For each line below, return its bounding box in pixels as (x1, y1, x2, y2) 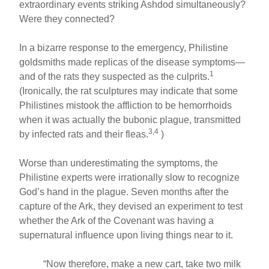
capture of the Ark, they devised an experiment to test (19, 201, 243, 211)
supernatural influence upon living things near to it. (19, 229, 234, 240)
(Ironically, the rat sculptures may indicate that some (19, 85, 238, 96)
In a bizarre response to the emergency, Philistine (19, 42, 229, 53)
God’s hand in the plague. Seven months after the (19, 186, 229, 197)
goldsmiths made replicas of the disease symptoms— (19, 56, 246, 67)
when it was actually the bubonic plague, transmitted (19, 114, 241, 125)
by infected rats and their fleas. (19, 128, 149, 139)
